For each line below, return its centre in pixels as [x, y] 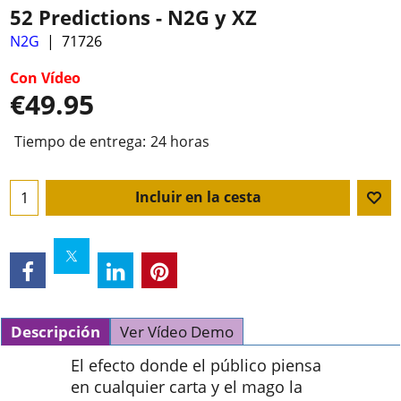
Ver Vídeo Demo [177, 332]
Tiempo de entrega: [80, 141]
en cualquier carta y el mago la [187, 387]
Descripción [55, 332]
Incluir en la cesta [198, 196]
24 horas [180, 141]
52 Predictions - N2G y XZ [133, 18]
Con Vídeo [45, 78]
